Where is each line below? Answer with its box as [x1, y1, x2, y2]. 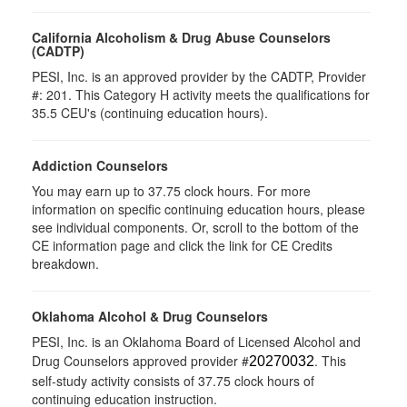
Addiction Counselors [32, 155, 168, 174]
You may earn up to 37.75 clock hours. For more [32, 181, 311, 200]
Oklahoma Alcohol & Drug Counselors [32, 306, 268, 325]
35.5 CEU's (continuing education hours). [32, 103, 268, 122]
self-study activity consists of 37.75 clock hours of [32, 371, 314, 390]
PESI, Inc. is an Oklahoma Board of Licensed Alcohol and [32, 332, 361, 351]
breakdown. [32, 253, 99, 273]
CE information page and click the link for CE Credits [32, 235, 333, 254]
